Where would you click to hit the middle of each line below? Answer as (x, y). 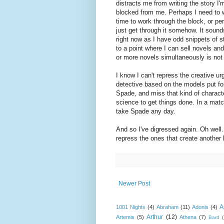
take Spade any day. (146, 111)
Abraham (167, 207)
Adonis (200, 207)
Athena (188, 217)
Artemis (125, 217)
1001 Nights (131, 207)
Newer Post (134, 183)
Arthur (155, 217)
